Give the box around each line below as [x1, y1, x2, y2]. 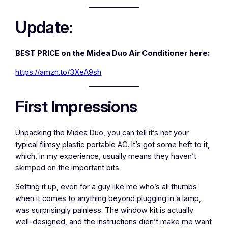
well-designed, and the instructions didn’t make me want [15, 217, 212, 227]
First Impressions [15, 97, 137, 117]
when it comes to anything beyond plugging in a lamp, [15, 194, 202, 204]
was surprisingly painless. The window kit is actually [15, 206, 194, 215]
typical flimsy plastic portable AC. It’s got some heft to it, [15, 139, 210, 149]
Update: [15, 17, 72, 38]
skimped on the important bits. [15, 163, 121, 173]
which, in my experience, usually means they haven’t [15, 151, 197, 161]
